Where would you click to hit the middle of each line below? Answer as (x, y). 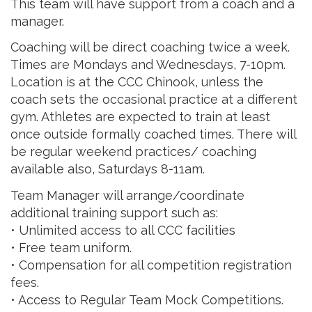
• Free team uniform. (71, 247)
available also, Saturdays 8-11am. (108, 169)
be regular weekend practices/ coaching (133, 152)
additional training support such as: (114, 212)
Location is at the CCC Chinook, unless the (137, 82)
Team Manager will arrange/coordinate (127, 195)
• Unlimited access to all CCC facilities (123, 230)
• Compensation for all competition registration (151, 265)
